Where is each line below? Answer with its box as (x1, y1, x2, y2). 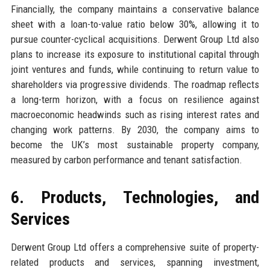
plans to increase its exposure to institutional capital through (10, 48, 260, 60)
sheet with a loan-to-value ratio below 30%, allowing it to (10, 17, 260, 30)
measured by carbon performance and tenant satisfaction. (10, 153, 242, 166)
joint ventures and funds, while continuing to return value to (10, 63, 260, 75)
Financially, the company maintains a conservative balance (10, 2, 260, 15)
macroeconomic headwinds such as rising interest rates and (10, 108, 260, 121)
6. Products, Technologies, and (10, 187, 260, 207)
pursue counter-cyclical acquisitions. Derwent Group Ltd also (10, 33, 260, 45)
